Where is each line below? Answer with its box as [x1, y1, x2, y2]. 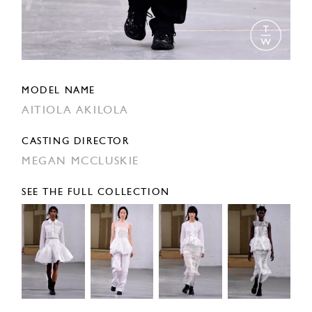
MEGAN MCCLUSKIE [22, 156, 139, 168]
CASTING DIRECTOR [22, 136, 130, 148]
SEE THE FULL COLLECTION [22, 187, 170, 198]
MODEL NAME [22, 86, 95, 97]
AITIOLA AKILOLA [22, 105, 129, 117]
